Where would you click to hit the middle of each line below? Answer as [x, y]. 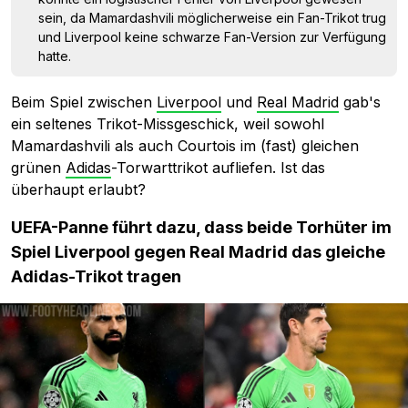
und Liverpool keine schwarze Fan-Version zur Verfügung [212, 37]
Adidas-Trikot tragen [96, 277]
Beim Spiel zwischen [84, 102]
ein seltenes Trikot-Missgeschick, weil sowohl [168, 124]
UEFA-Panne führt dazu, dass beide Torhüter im [201, 228]
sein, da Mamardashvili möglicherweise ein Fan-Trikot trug [212, 18]
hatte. [55, 56]
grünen [38, 168]
